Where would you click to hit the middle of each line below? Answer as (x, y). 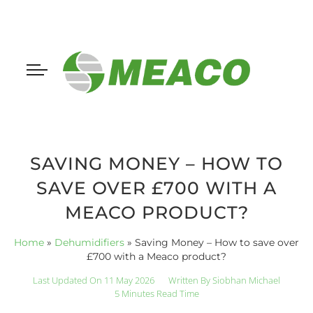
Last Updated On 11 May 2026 (94, 280)
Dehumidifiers (89, 242)
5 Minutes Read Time (156, 293)
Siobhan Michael (245, 280)
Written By (189, 280)
